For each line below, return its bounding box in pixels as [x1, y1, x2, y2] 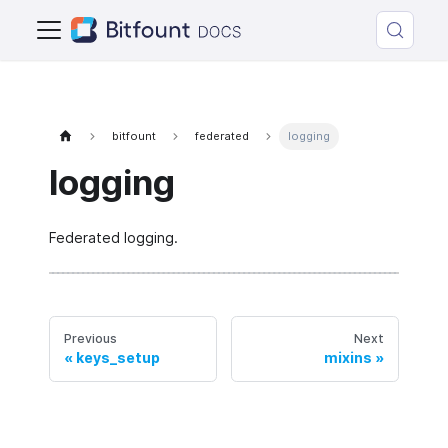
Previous [64, 331, 117, 346]
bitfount [112, 129, 157, 144]
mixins [324, 349, 372, 366]
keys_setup [76, 349, 160, 366]
